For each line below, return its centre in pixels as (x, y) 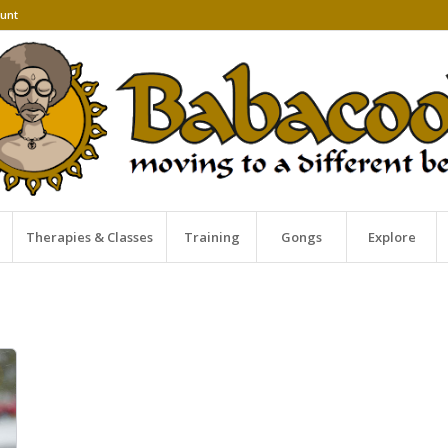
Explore (391, 237)
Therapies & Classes (90, 237)
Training (211, 237)
